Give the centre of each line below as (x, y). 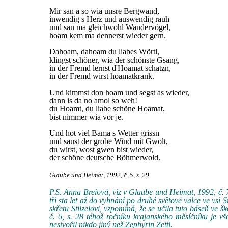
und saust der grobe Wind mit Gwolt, (109, 141)
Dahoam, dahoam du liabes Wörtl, (104, 52)
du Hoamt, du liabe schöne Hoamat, (107, 109)
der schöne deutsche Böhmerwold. (105, 158)
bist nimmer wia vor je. (86, 117)
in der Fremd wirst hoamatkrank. (102, 76)
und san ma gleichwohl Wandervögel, (110, 27)
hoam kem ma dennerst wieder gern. (108, 35)
